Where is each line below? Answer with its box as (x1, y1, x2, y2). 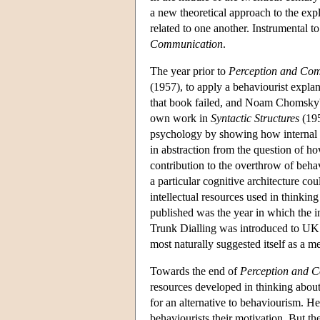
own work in (150, 111, 211, 124)
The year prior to (150, 64, 229, 77)
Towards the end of (150, 264, 240, 277)
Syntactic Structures (211, 111, 299, 124)
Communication (150, 37, 223, 50)
